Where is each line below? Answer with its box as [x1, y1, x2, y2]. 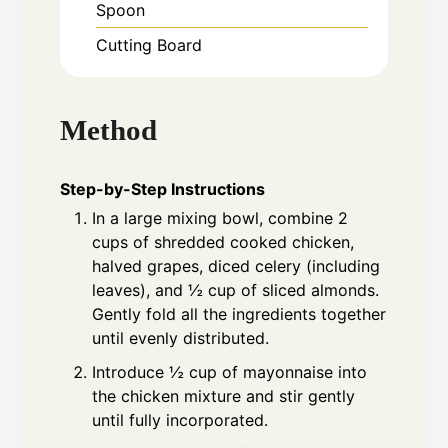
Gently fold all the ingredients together [92, 303, 386, 324]
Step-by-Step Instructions [60, 178, 265, 199]
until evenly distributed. [92, 327, 269, 348]
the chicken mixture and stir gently [92, 385, 355, 406]
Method [60, 113, 157, 146]
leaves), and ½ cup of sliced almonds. [92, 279, 379, 300]
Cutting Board [96, 35, 202, 56]
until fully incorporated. [92, 409, 268, 430]
